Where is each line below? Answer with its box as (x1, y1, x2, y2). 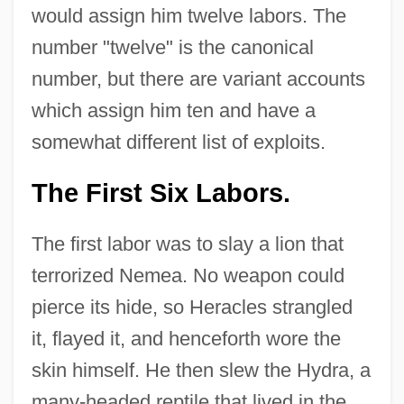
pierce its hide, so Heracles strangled (31, 296, 353, 319)
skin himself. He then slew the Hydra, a (31, 359, 371, 382)
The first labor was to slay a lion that (31, 233, 344, 256)
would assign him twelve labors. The (31, 5, 346, 28)
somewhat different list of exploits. (31, 131, 326, 154)
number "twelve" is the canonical (31, 36, 314, 60)
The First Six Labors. (31, 179, 290, 208)
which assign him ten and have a (31, 99, 316, 123)
